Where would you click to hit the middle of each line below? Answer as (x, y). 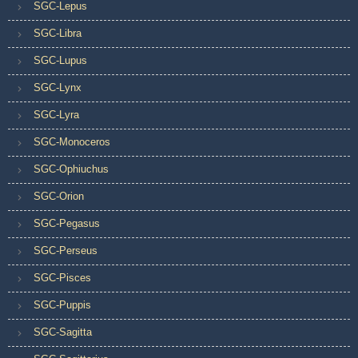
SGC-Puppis (62, 304)
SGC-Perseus (66, 250)
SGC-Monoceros (72, 141)
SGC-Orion (59, 196)
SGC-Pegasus (67, 223)
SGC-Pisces (62, 277)
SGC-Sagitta (63, 332)
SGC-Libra (58, 33)
